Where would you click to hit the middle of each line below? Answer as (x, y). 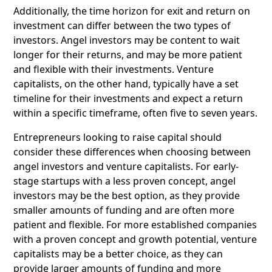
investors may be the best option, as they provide (127, 196)
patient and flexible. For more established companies (135, 225)
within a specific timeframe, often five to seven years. (135, 113)
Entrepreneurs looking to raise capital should (117, 138)
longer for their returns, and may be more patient (128, 55)
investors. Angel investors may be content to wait (127, 40)
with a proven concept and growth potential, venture (135, 240)
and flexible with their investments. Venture (114, 70)
